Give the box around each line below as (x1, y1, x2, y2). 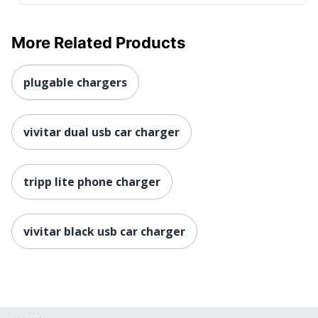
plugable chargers (23, 74, 127, 90)
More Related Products (11, 33, 185, 52)
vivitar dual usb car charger (23, 124, 180, 140)
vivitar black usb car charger (23, 223, 185, 239)
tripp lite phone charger (23, 173, 160, 190)
